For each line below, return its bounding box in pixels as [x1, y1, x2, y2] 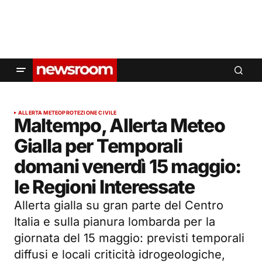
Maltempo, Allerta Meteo [14, 114, 225, 137]
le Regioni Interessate [14, 175, 195, 198]
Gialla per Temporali [14, 135, 182, 157]
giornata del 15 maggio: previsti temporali [14, 231, 244, 245]
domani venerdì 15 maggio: [14, 155, 241, 178]
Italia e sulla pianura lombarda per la [14, 215, 215, 229]
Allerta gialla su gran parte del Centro [14, 198, 223, 212]
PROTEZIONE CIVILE [62, 109, 117, 116]
